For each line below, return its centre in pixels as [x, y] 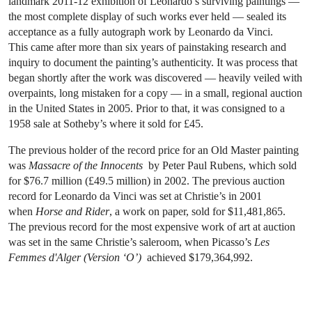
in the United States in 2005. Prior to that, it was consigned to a [147, 109]
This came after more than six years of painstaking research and [147, 47]
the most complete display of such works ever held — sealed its [147, 17]
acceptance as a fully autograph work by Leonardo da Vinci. [141, 32]
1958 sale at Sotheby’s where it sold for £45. [106, 124]
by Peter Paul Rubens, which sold [220, 166]
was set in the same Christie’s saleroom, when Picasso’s [131, 242]
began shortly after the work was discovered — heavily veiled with [155, 78]
